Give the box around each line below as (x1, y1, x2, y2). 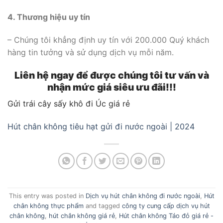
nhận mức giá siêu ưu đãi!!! (47, 81, 176, 93)
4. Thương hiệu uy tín (7, 11, 90, 22)
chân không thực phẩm (13, 202, 84, 210)
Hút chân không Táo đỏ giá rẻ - (119, 212, 214, 220)
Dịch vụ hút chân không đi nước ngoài (85, 192, 200, 200)
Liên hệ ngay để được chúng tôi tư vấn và (14, 69, 209, 81)
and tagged (83, 202, 122, 210)
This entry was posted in (8, 192, 86, 200)
